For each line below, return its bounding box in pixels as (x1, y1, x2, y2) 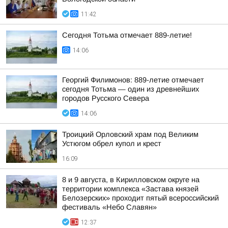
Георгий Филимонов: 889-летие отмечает (62, 76, 204, 84)
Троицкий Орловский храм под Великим (62, 130, 198, 138)
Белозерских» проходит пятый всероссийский (62, 194, 219, 202)
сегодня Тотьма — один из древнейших (62, 85, 199, 93)
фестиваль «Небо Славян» (62, 203, 157, 211)
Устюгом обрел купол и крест (62, 139, 161, 148)
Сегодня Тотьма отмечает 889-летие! (62, 31, 192, 39)
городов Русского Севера (62, 94, 149, 102)
